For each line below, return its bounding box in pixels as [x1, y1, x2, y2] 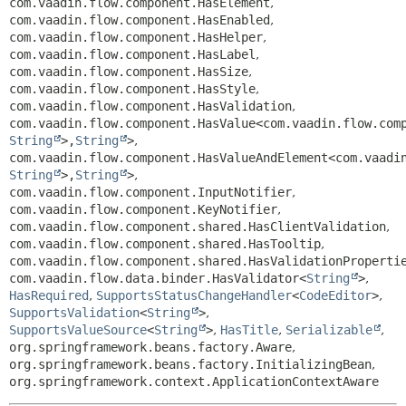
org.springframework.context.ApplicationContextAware [9, 374, 379, 389]
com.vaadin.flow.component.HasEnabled [9, 13, 270, 27]
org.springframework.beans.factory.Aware [9, 340, 292, 354]
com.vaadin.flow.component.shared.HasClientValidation [9, 219, 386, 234]
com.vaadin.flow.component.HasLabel [9, 47, 256, 62]
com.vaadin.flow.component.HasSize [9, 64, 248, 79]
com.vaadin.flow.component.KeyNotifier [9, 202, 277, 217]
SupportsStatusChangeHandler [96, 288, 292, 303]
